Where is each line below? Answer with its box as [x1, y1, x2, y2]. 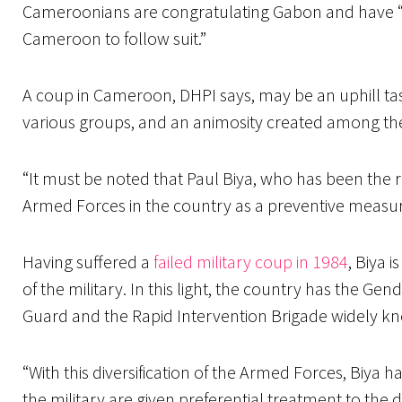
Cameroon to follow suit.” [22, 27, 206, 50]
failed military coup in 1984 [153, 250, 348, 274]
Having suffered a [22, 250, 153, 274]
